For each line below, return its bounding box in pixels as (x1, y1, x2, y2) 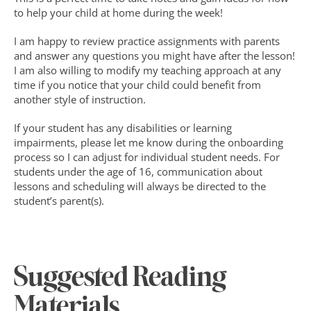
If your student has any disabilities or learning (14, 121, 232, 135)
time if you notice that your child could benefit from (14, 78, 261, 92)
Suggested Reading (14, 266, 226, 292)
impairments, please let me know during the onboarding (14, 135, 283, 149)
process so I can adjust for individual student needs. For (14, 150, 280, 164)
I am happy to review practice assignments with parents (14, 34, 280, 48)
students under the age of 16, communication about (14, 165, 262, 178)
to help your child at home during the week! (14, 6, 223, 19)
